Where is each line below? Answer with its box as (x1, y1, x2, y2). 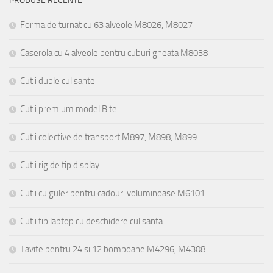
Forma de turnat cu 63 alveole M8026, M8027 (20, 19, 193, 30)
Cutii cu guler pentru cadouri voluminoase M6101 (20, 187, 205, 199)
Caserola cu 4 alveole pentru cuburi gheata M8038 (20, 47, 208, 58)
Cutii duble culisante (20, 75, 95, 87)
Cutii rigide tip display (20, 159, 99, 171)
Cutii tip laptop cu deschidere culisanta (20, 215, 163, 227)
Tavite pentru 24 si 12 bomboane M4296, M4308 (20, 243, 205, 255)
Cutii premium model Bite (20, 103, 117, 115)
